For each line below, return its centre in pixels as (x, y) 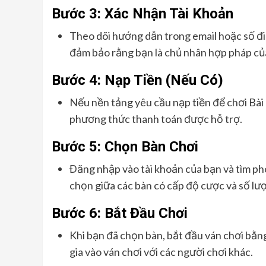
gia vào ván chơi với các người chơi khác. (161, 252)
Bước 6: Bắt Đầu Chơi (120, 213)
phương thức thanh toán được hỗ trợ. (156, 119)
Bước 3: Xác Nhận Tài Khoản (142, 14)
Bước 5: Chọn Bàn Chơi (125, 147)
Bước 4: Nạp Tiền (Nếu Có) (137, 80)
